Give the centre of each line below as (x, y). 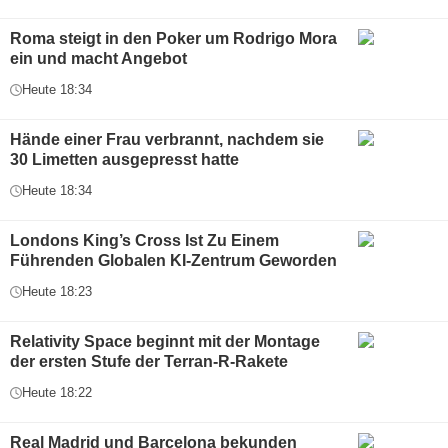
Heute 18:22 (57, 392)
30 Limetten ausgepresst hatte (124, 159)
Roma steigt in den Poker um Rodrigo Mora (173, 38)
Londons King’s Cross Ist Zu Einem (144, 240)
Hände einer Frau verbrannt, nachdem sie (167, 139)
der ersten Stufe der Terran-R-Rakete (149, 361)
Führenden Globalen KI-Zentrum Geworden (173, 260)
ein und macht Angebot (98, 58)
